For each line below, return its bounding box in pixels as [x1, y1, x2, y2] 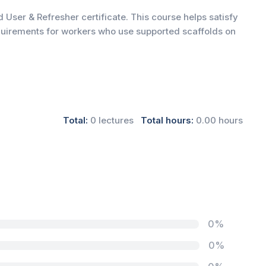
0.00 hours [196, 115, 243, 126]
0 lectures [88, 115, 134, 126]
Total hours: [141, 115, 194, 126]
